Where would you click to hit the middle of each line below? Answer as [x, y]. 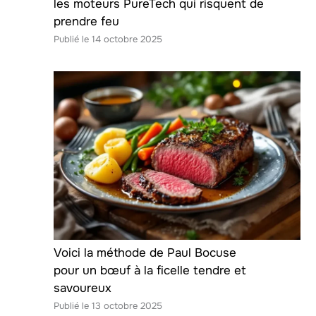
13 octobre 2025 [127, 305]
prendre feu [86, 21]
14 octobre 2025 [127, 39]
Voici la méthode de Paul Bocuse [145, 253]
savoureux [83, 288]
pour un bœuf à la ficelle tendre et [150, 270]
